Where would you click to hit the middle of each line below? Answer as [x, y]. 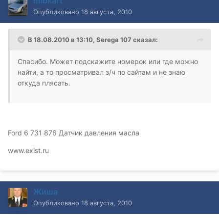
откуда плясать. [44, 83]
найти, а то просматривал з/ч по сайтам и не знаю [101, 72]
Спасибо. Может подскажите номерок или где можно [108, 62]
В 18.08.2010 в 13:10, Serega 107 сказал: [93, 40]
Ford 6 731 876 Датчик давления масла [74, 133]
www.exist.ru [28, 151]
